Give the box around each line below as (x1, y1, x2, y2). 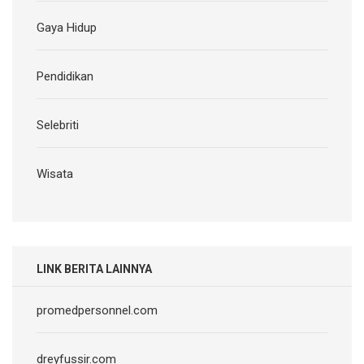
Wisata (37, 166, 73, 181)
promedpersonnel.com (37, 302, 158, 318)
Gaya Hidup (37, 19, 97, 35)
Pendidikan (37, 68, 93, 84)
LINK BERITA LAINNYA (37, 262, 152, 275)
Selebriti (37, 117, 79, 132)
